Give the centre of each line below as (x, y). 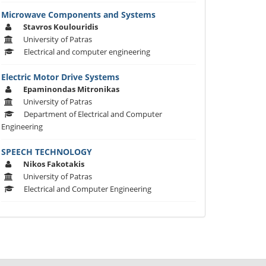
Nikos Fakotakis (54, 164)
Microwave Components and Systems (78, 15)
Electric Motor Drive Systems (60, 77)
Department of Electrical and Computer (93, 114)
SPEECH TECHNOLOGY (47, 152)
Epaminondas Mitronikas (71, 89)
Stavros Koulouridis (61, 27)
